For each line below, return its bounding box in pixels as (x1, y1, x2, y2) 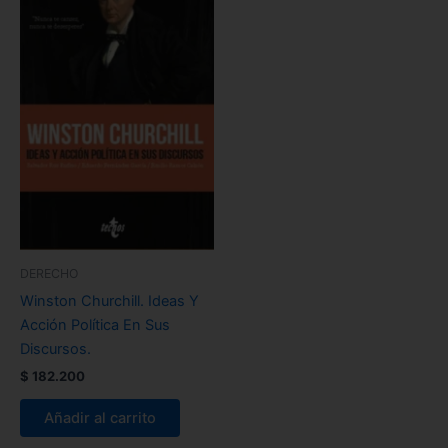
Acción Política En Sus (20, 315, 170, 334)
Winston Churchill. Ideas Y (20, 291, 199, 310)
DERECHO (20, 266, 78, 282)
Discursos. (20, 339, 91, 358)
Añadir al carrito (44, 408, 156, 427)
